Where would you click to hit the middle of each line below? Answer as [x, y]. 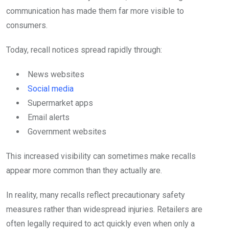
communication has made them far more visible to [95, 11]
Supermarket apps [60, 103]
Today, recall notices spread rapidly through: [84, 50]
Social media [51, 89]
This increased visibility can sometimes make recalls [101, 156]
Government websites [67, 132]
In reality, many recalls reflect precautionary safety [96, 195]
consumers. [27, 26]
